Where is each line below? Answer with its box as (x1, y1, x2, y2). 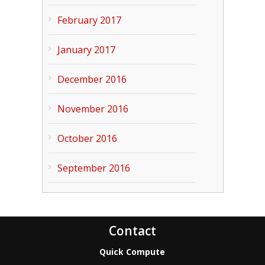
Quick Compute (99, 246, 166, 257)
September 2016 (57, 161, 130, 174)
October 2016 (57, 132, 117, 145)
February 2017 (57, 14, 121, 27)
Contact (108, 222, 156, 239)
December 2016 (57, 73, 127, 86)
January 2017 (57, 43, 115, 56)
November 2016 (57, 102, 128, 115)
